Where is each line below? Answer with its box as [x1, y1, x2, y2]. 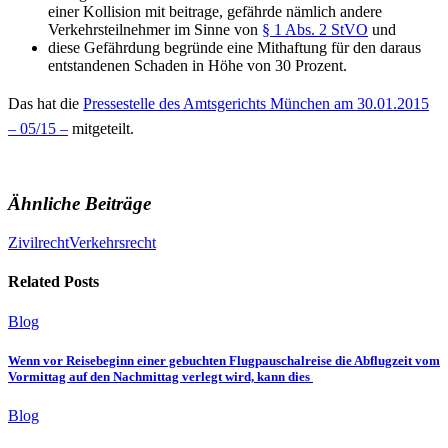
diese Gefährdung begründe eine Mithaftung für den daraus [48, 38, 421, 56]
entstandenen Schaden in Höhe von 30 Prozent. [48, 56, 347, 74]
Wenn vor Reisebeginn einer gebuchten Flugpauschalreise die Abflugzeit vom [8, 352, 440, 368]
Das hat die [8, 94, 83, 112]
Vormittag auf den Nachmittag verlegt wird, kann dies [8, 368, 313, 384]
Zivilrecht [8, 233, 69, 251]
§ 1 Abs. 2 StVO [262, 20, 368, 38]
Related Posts [8, 273, 99, 291]
